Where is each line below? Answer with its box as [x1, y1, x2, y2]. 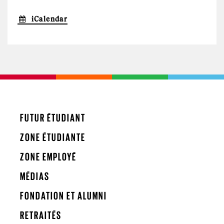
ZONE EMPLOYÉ [20, 151, 76, 162]
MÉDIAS [20, 170, 49, 182]
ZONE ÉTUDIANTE [20, 131, 85, 143]
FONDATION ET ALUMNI [20, 190, 107, 201]
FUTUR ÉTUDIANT [20, 112, 85, 123]
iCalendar [31, 14, 68, 23]
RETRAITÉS [20, 209, 61, 221]
